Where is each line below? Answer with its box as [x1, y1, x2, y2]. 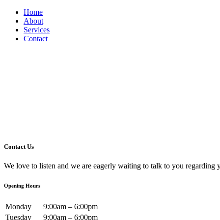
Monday [5, 202, 31, 211]
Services [24, 26, 50, 34]
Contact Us [4, 142, 34, 150]
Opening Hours [4, 182, 40, 189]
